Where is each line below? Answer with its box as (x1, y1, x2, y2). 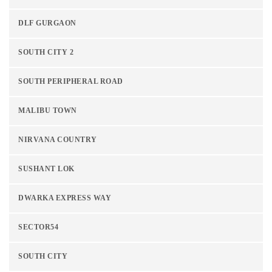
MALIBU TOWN (18, 107, 77, 115)
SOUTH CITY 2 (18, 49, 73, 57)
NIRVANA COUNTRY (18, 136, 97, 144)
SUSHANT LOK (18, 165, 75, 174)
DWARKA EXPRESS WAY (18, 194, 111, 203)
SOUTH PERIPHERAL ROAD (18, 78, 123, 86)
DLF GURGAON (18, 19, 76, 28)
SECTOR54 (18, 223, 58, 232)
